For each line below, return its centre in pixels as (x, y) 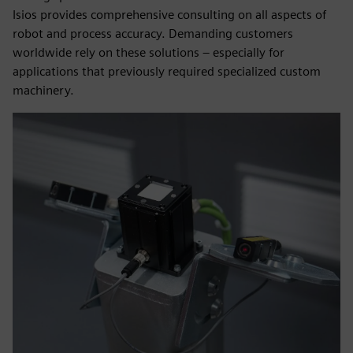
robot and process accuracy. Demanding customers (153, 33)
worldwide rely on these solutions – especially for (149, 52)
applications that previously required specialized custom (167, 71)
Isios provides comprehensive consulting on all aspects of (169, 15)
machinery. (43, 90)
